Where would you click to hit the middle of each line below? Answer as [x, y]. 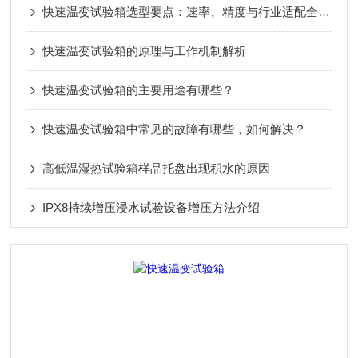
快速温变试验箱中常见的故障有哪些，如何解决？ [175, 129]
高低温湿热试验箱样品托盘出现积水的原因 [157, 168]
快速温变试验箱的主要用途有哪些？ [139, 90]
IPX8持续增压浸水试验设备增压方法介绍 [151, 207]
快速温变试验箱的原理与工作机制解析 [145, 51]
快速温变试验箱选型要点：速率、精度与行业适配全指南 [324, 12]
